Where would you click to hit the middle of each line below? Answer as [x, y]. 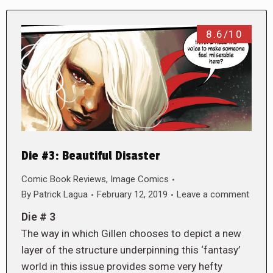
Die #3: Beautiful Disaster [91, 156]
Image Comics [140, 179]
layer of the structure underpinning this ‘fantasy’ [131, 250]
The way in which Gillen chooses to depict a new [131, 234]
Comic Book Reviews [64, 179]
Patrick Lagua [61, 195]
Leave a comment [213, 195]
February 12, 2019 [132, 195]
